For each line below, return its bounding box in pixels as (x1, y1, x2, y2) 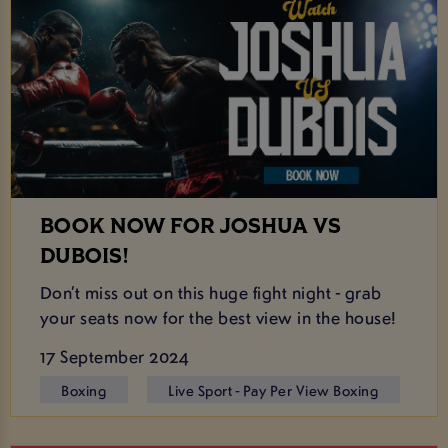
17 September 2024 (39, 344, 190, 369)
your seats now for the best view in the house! (39, 304, 397, 329)
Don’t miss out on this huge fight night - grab (39, 279, 382, 304)
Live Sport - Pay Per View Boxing (168, 379, 379, 400)
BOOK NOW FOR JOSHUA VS (39, 216, 341, 238)
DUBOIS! (39, 246, 129, 268)
